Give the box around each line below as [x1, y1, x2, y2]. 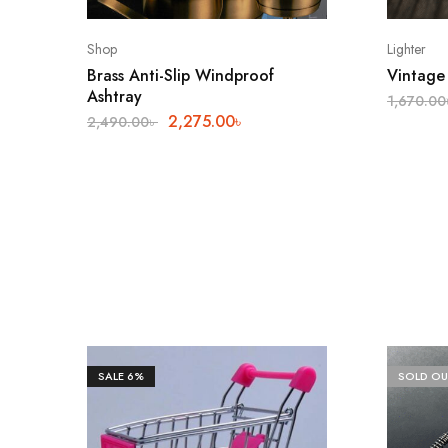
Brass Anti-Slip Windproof [87, 64, 274, 88]
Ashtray [87, 85, 142, 109]
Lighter [387, 39, 426, 60]
